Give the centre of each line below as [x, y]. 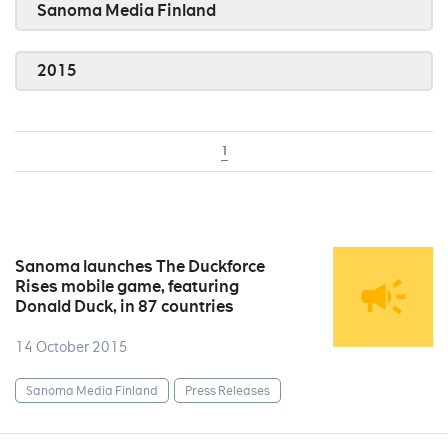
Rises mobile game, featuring [127, 286]
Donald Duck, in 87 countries [124, 306]
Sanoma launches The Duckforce [140, 266]
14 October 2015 [71, 347]
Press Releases [227, 390]
